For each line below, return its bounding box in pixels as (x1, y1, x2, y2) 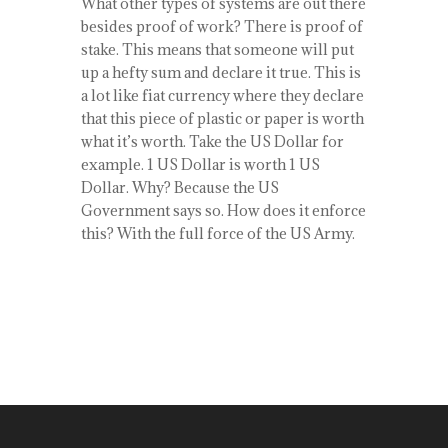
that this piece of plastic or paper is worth (80, 109, 364, 128)
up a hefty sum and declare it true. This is (80, 63, 361, 82)
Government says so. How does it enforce (80, 201, 366, 220)
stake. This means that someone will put (80, 40, 354, 59)
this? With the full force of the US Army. (80, 224, 355, 243)
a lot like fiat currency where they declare (80, 86, 364, 105)
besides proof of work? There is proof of (80, 17, 363, 36)
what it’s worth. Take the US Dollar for (80, 132, 344, 151)
